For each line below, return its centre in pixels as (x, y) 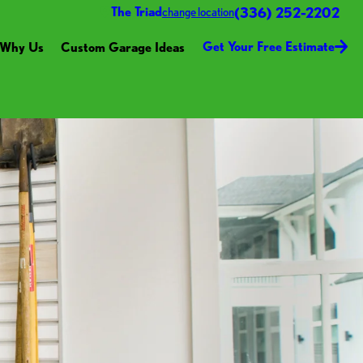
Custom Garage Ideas (123, 47)
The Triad (136, 11)
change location (198, 12)
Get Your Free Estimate (268, 47)
